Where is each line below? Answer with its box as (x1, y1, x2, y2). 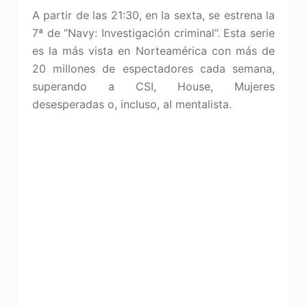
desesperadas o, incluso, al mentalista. (32, 97, 232, 111)
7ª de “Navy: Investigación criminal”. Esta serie (32, 26, 275, 40)
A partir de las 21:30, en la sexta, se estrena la (32, 8, 275, 22)
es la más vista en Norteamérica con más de (32, 44, 275, 58)
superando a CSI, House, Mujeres (32, 79, 275, 93)
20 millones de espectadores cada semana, (32, 62, 275, 75)
